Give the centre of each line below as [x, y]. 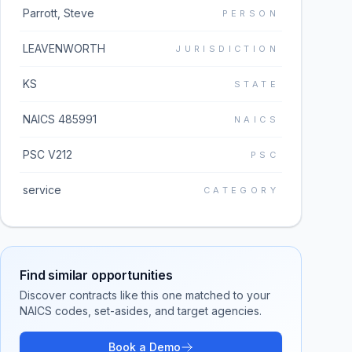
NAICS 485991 [60, 119]
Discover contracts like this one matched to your [145, 295]
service [42, 190]
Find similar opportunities [96, 275]
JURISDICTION [227, 49]
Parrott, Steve [59, 13]
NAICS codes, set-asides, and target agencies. [141, 311]
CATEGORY [241, 190]
